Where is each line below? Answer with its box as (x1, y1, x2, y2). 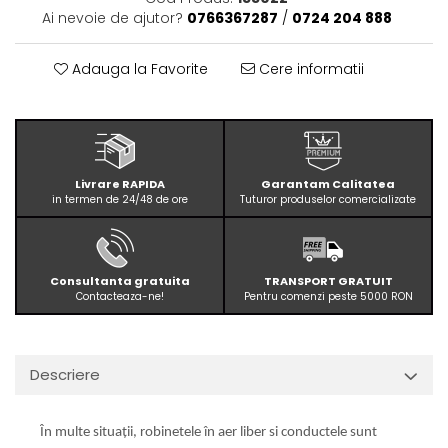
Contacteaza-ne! (76, 288, 164, 304)
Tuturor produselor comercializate (240, 191, 416, 207)
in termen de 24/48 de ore (52, 191, 188, 207)
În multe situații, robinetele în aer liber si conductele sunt (40, 424, 377, 440)
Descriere (30, 363, 100, 385)
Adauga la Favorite (68, 58, 208, 79)
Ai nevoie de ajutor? (41, 7, 183, 28)
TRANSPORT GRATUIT (263, 272, 393, 289)
